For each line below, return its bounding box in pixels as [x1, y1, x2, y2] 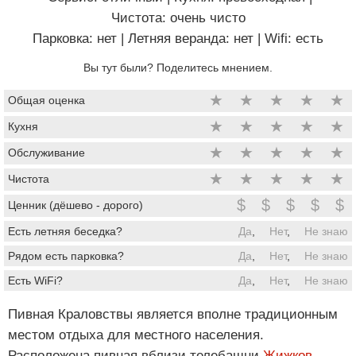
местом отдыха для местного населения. [8, 327, 264, 342]
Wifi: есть [265, 30, 323, 46]
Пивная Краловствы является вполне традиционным [8, 306, 338, 322]
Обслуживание [8, 145, 85, 159]
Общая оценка [8, 93, 85, 106]
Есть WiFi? [8, 273, 63, 287]
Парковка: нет [33, 30, 117, 46]
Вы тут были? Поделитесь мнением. [83, 60, 273, 74]
